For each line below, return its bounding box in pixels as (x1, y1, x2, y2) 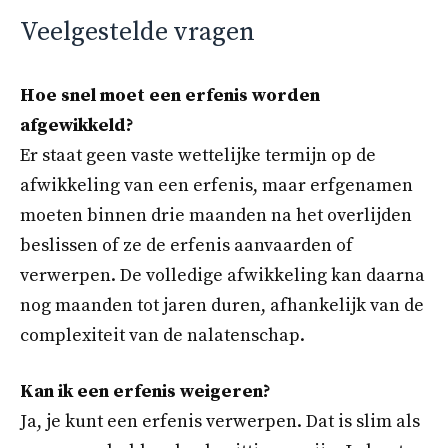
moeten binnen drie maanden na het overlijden (20, 204, 412, 228)
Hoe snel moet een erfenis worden (20, 84, 320, 108)
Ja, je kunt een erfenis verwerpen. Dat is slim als (20, 409, 420, 433)
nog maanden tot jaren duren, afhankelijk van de (20, 294, 424, 318)
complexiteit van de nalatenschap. (20, 324, 305, 348)
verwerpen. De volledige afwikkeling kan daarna (20, 264, 425, 288)
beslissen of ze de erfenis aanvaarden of (20, 234, 353, 258)
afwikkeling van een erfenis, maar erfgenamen (20, 174, 413, 198)
